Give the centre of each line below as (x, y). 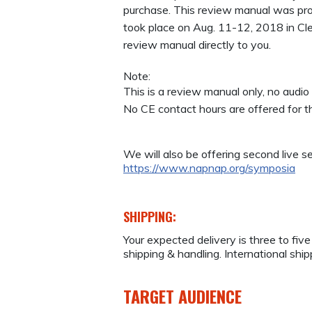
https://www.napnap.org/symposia (209, 168)
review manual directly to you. (197, 44)
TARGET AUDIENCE (182, 296)
